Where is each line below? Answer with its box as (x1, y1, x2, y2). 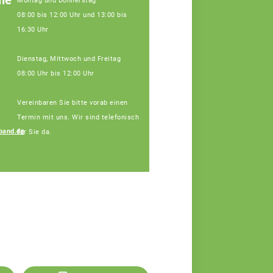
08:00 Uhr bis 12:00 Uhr (17, 69, 94, 78)
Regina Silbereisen (155, 140, 244, 152)
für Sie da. (17, 128, 52, 136)
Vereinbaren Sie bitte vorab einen (17, 99, 128, 107)
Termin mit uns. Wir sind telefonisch (17, 113, 139, 122)
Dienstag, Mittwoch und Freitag (17, 55, 121, 63)
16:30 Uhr (17, 26, 49, 34)
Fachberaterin (155, 154, 214, 164)
